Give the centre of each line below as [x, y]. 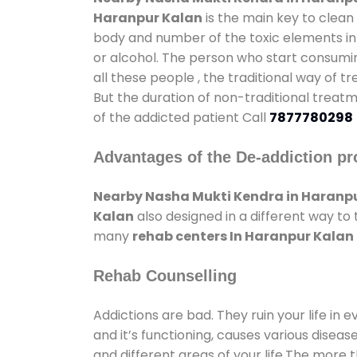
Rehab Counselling [165, 275]
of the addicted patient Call [181, 117]
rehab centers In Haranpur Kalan [243, 236]
